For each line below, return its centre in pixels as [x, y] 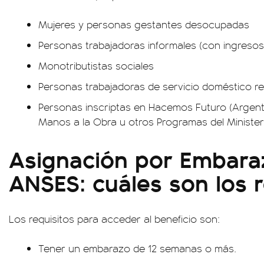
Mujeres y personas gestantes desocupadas [144, 24]
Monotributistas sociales [96, 65]
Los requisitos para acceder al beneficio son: [114, 219]
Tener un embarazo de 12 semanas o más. [137, 248]
